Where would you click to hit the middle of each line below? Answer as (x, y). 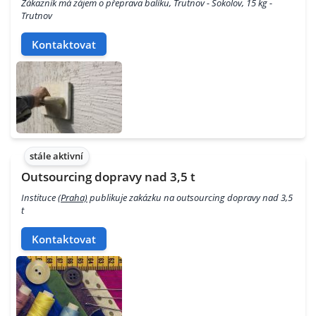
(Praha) (73, 198)
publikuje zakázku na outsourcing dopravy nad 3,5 (190, 198)
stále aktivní (57, 156)
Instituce (39, 198)
